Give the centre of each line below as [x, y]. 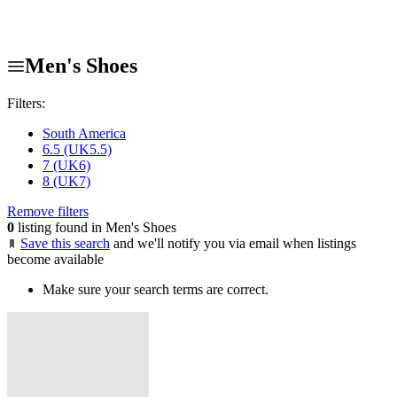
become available [55, 259]
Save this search [65, 243]
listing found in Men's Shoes [95, 227]
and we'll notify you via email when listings [235, 243]
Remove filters [48, 211]
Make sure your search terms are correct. [156, 289]
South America [84, 133]
